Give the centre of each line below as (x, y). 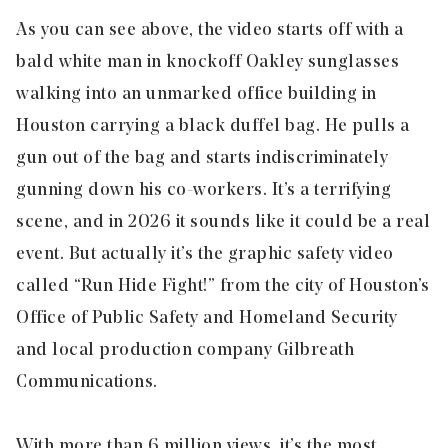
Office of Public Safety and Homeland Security (207, 318)
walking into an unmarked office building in (196, 94)
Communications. (87, 382)
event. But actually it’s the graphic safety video (205, 254)
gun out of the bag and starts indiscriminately (202, 158)
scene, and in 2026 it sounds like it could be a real (223, 222)
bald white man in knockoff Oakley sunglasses (207, 62)
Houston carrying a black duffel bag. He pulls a (213, 126)
